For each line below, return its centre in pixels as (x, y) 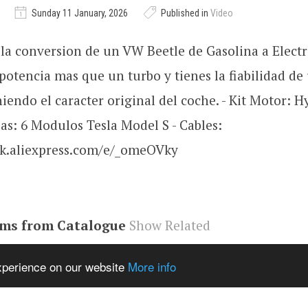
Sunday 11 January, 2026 (80, 13)
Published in (185, 13)
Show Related (170, 225)
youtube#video (104, 250)
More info (152, 266)
